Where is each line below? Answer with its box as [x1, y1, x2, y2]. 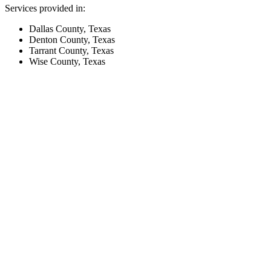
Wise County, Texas [29, 56, 105, 67]
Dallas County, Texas [29, 24, 111, 34]
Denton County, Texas [29, 34, 115, 45]
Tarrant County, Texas [29, 45, 114, 56]
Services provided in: [5, 3, 85, 14]
